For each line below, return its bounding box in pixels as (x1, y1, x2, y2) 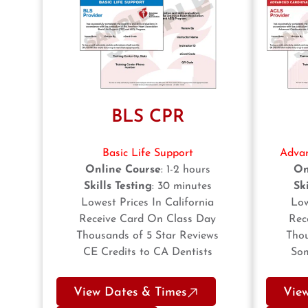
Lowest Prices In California (81, 197, 214, 209)
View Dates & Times (74, 286, 186, 300)
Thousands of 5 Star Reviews (76, 230, 219, 242)
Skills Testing (83, 181, 152, 192)
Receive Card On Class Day (79, 214, 216, 225)
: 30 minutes (151, 181, 212, 192)
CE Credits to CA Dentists (82, 247, 212, 258)
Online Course (85, 164, 161, 176)
